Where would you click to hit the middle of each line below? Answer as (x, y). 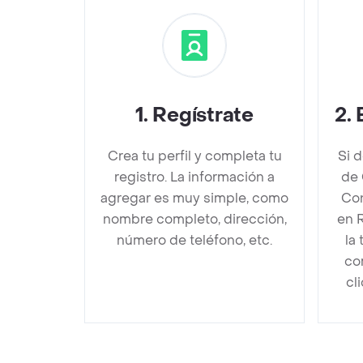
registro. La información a (194, 177)
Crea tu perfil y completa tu (194, 156)
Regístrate (203, 115)
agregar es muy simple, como (194, 198)
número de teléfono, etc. (194, 240)
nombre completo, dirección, (194, 219)
